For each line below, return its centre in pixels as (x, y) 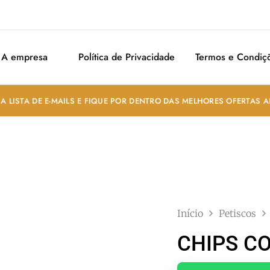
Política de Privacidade (127, 57)
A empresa (24, 57)
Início (190, 213)
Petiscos (237, 213)
